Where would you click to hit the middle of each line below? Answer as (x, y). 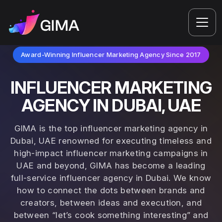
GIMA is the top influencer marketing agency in (111, 128)
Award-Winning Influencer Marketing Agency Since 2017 (111, 55)
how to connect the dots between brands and (111, 190)
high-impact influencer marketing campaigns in (111, 153)
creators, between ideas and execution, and (111, 203)
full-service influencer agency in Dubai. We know (111, 178)
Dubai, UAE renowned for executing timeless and (111, 141)
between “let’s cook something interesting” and (111, 215)
